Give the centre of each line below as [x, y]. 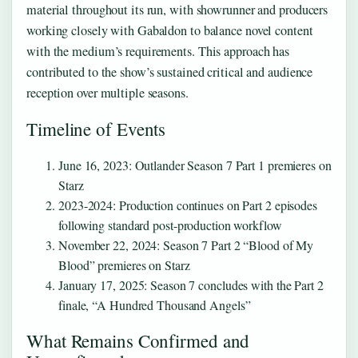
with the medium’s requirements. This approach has [158, 52]
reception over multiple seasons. [107, 93]
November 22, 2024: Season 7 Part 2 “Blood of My [186, 245]
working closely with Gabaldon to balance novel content [170, 31]
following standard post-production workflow [170, 225]
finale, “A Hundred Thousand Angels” [155, 304]
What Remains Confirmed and [138, 340]
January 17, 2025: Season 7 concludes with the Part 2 [191, 284]
